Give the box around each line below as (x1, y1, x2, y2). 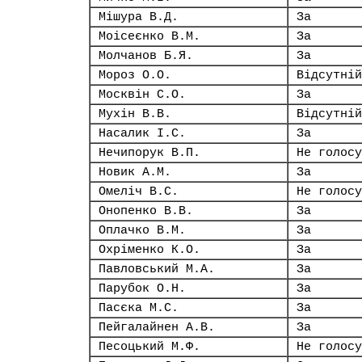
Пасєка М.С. (99, 301, 179, 314)
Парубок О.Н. (99, 282, 186, 295)
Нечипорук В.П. (99, 146, 200, 159)
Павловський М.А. (99, 263, 215, 276)
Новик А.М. (99, 166, 171, 179)
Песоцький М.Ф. (99, 340, 200, 353)
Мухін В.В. (99, 107, 171, 120)
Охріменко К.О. (99, 243, 200, 256)
